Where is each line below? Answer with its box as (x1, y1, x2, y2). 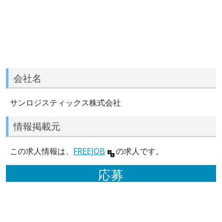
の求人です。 (114, 145, 164, 157)
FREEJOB (73, 145, 105, 157)
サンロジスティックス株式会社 (10, 97, 121, 109)
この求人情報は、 (10, 145, 73, 157)
